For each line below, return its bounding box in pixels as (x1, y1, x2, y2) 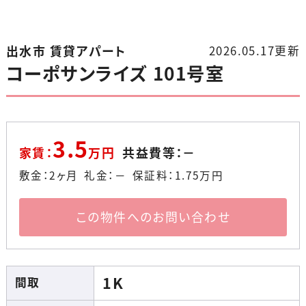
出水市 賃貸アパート (5, 42, 130, 61)
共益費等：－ (122, 143, 196, 163)
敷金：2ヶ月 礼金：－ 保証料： (18, 167, 175, 184)
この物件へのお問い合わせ (75, 207, 231, 226)
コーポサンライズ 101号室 (5, 60, 225, 87)
